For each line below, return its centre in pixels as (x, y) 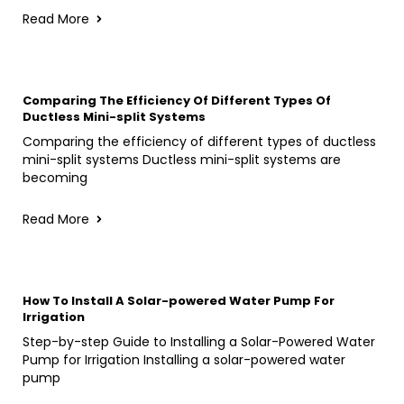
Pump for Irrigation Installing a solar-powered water (184, 359)
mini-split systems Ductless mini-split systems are (182, 159)
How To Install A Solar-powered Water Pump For (179, 300)
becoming (55, 177)
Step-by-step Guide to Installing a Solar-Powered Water (199, 341)
